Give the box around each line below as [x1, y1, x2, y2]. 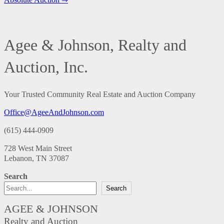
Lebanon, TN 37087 [4, 153, 69, 162]
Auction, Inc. [4, 58, 88, 76]
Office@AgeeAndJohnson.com [4, 107, 104, 116]
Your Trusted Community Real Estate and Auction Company [4, 89, 195, 98]
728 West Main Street [4, 143, 72, 152]
